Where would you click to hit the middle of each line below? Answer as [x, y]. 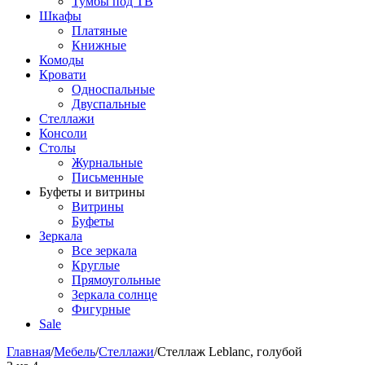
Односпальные [113, 89]
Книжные [99, 45]
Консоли [63, 133]
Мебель [75, 352]
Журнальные [107, 163]
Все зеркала [104, 251]
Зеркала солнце [114, 295]
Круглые [96, 265]
